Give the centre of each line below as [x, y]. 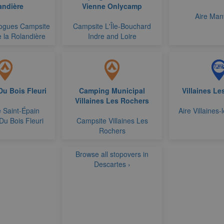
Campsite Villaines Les [112, 120]
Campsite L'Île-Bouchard [112, 26]
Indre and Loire [112, 36]
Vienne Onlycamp [112, 6]
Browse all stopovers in [112, 154]
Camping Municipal [112, 90]
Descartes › [112, 164]
